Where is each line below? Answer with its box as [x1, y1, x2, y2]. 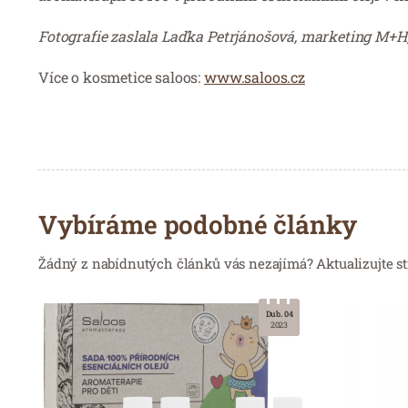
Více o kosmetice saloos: [38, 66, 204, 87]
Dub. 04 [265, 308, 293, 319]
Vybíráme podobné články [37, 207, 358, 241]
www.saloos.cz [204, 66, 305, 87]
